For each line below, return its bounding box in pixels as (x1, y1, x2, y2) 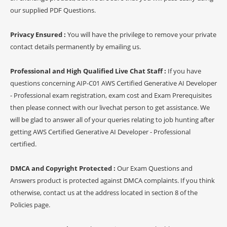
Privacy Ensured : (10, 29, 67, 39)
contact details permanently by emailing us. (10, 42, 141, 51)
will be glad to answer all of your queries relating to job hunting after (10, 115, 214, 124)
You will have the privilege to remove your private (67, 29, 216, 39)
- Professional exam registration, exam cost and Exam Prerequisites (10, 90, 212, 100)
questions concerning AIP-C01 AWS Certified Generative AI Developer (10, 78, 217, 88)
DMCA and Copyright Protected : (10, 163, 117, 173)
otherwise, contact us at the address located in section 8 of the (10, 187, 198, 197)
